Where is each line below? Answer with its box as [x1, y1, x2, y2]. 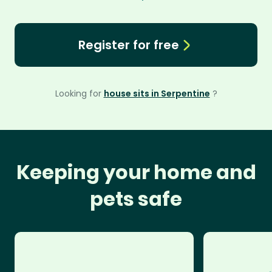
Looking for [55, 87, 104, 100]
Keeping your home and [16, 158, 256, 186]
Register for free [78, 36, 179, 53]
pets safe [90, 185, 182, 212]
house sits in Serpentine [103, 87, 210, 100]
